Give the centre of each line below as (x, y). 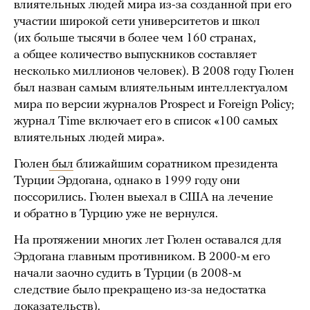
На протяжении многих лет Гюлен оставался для (148, 240)
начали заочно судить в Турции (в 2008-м (128, 273)
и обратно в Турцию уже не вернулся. (117, 214)
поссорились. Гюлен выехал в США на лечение (144, 197)
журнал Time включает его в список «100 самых (146, 121)
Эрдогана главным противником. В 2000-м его (142, 257)
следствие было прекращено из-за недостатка (140, 290)
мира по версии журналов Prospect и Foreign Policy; (154, 104)
